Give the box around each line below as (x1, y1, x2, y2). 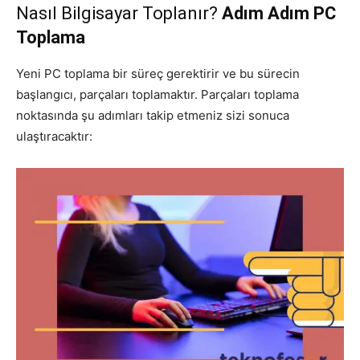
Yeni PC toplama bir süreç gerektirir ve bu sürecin (16, 65, 300, 81)
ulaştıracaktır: (16, 128, 92, 144)
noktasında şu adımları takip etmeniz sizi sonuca (16, 107, 289, 123)
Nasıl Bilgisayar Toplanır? (16, 2, 222, 23)
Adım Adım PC (222, 2, 336, 23)
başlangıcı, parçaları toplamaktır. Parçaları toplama (16, 86, 299, 102)
